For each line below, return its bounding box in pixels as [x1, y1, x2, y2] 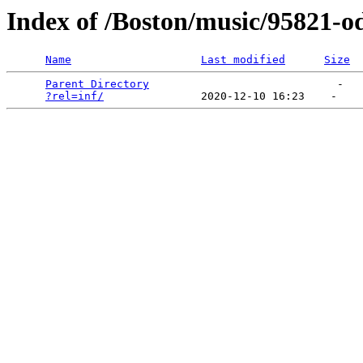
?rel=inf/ [45, 90, 104, 103]
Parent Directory [45, 78, 149, 91]
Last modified [201, 53, 285, 66]
